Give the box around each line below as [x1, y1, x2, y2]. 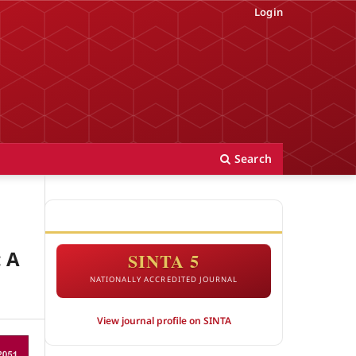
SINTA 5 [127, 248, 200, 275]
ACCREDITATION [56, 209, 139, 222]
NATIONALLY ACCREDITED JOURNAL [89, 274, 238, 285]
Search [230, 150, 272, 166]
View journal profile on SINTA [96, 313, 231, 327]
